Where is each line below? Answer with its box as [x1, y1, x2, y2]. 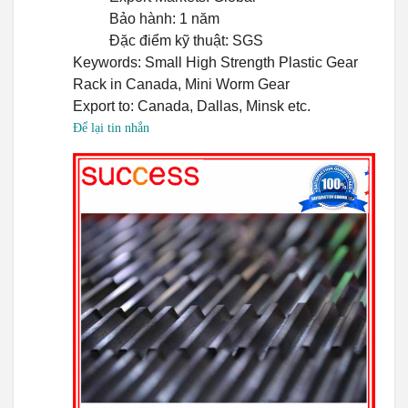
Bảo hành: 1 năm [109, 11, 219, 27]
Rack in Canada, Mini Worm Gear [73, 76, 290, 93]
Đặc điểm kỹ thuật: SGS [109, 33, 263, 49]
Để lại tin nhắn [73, 121, 149, 136]
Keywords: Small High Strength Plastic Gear [73, 55, 358, 71]
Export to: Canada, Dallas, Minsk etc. [73, 98, 311, 115]
